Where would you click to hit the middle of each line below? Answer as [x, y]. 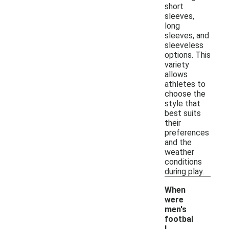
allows [176, 74]
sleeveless [184, 45]
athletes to [185, 84]
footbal [179, 219]
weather [179, 152]
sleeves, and [187, 35]
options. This [188, 55]
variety [177, 64]
